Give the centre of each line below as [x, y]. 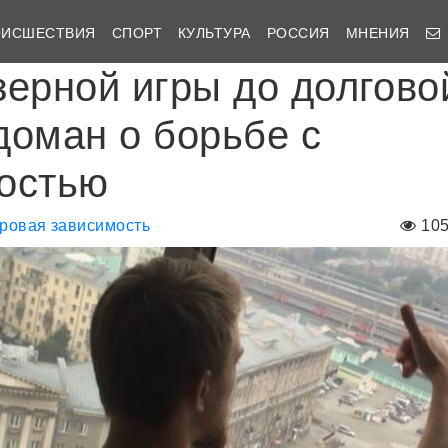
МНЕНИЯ [377, 32]
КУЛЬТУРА [214, 32]
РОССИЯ [298, 32]
